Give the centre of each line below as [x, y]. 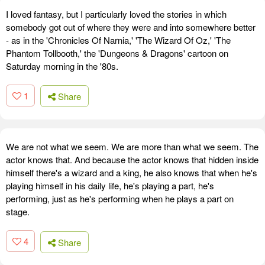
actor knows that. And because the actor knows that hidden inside [132, 160]
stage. [18, 212]
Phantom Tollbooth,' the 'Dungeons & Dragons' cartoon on [117, 53]
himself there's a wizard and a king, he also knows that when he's [132, 173]
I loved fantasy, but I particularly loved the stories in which [116, 14]
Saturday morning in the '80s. [62, 66]
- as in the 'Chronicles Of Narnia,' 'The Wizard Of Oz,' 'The [118, 40]
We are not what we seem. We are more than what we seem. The [132, 147]
